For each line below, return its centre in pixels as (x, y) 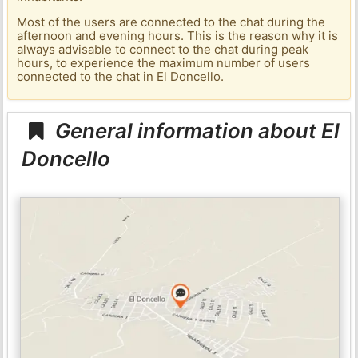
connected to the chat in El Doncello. (121, 77)
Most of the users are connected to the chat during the (171, 22)
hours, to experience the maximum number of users (164, 63)
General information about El (195, 130)
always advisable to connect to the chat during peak (163, 50)
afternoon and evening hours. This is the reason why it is (178, 36)
